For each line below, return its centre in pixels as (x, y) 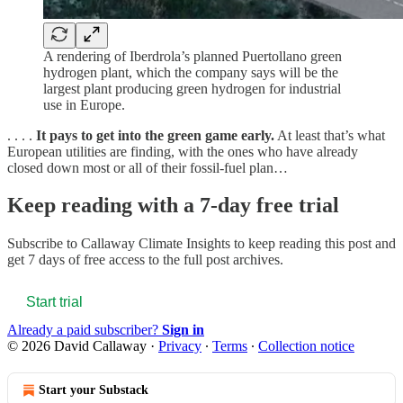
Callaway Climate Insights (156, 244)
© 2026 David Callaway (77, 346)
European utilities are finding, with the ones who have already (183, 151)
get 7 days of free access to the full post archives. (145, 260)
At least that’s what (330, 135)
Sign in (183, 330)
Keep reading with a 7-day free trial (173, 206)
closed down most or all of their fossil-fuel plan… (148, 167)
